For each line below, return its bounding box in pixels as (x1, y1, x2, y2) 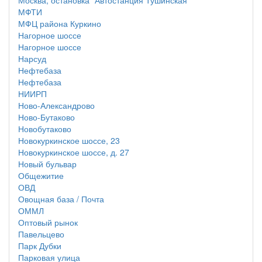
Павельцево (18, 228, 64, 240)
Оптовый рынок (18, 216, 78, 228)
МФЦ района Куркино (18, 18, 101, 29)
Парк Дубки (18, 240, 61, 251)
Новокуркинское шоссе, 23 (18, 135, 120, 146)
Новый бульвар (18, 158, 77, 170)
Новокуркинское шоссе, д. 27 (18, 146, 129, 158)
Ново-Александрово (18, 99, 95, 111)
